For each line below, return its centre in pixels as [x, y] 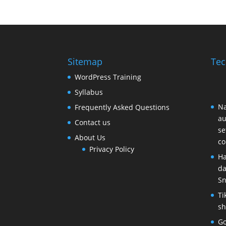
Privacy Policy [112, 149]
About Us [90, 138]
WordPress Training [108, 77]
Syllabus [89, 92]
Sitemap [85, 62]
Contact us [93, 123]
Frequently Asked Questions [122, 107]
